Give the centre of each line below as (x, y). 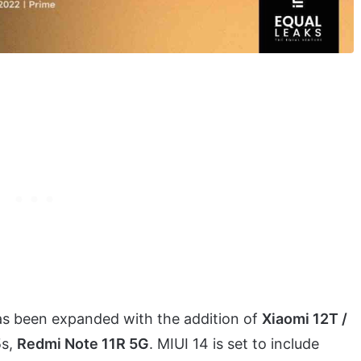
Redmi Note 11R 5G (83, 344)
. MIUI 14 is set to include (234, 344)
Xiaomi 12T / (305, 319)
